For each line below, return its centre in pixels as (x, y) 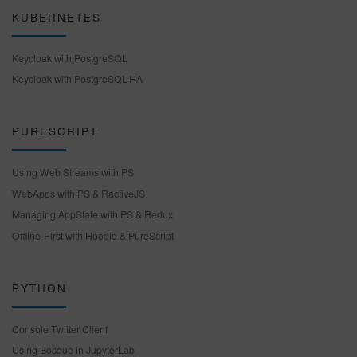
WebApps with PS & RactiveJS (78, 193)
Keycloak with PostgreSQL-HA (77, 79)
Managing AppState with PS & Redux (92, 214)
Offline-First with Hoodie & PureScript (93, 236)
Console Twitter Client (60, 328)
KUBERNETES (57, 16)
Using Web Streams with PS (73, 171)
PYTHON (39, 287)
